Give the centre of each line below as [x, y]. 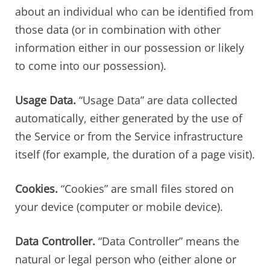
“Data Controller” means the [167, 241]
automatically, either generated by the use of [129, 118]
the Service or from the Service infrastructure [129, 136]
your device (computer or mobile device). [119, 206]
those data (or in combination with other [118, 29]
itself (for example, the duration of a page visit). [135, 154]
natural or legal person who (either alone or [126, 259]
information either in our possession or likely [130, 47]
